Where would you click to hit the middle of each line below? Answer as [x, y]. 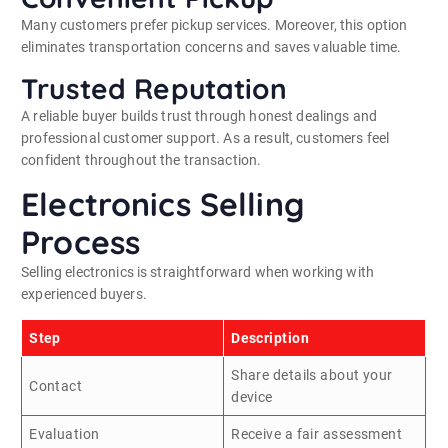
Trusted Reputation [154, 88]
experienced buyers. [84, 293]
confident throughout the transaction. [141, 159]
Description [270, 337]
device [252, 396]
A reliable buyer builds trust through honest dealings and [199, 115]
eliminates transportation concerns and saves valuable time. [211, 46]
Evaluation [64, 433]
